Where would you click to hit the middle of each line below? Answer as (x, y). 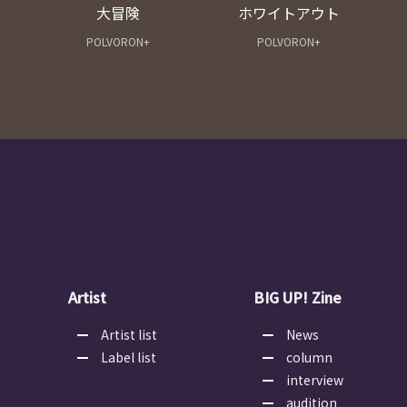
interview (315, 380)
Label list (129, 357)
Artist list (129, 335)
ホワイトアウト (288, 13)
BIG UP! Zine (298, 298)
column (309, 357)
